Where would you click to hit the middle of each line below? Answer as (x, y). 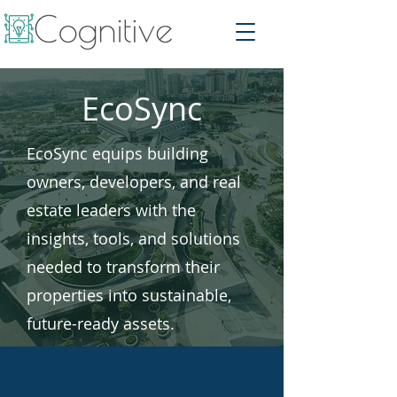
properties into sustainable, (129, 295)
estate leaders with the (111, 210)
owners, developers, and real (134, 182)
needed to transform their (123, 267)
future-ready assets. (103, 323)
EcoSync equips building (117, 153)
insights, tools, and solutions (133, 238)
